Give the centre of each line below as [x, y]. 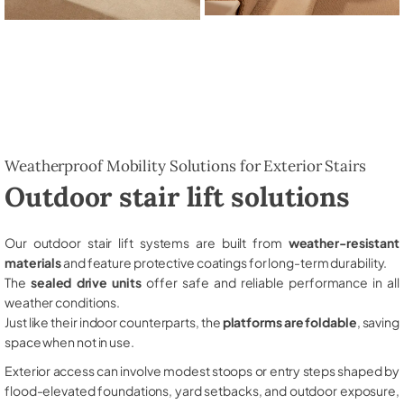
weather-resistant [344, 242]
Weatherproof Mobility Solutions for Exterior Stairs [185, 165]
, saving [378, 321]
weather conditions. [63, 302]
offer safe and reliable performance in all [270, 282]
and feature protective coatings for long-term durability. [225, 262]
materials [33, 262]
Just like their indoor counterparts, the [114, 321]
